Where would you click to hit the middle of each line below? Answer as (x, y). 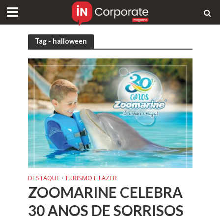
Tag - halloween (61, 41)
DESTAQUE (44, 178)
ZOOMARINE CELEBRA (105, 192)
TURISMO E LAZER (91, 178)
